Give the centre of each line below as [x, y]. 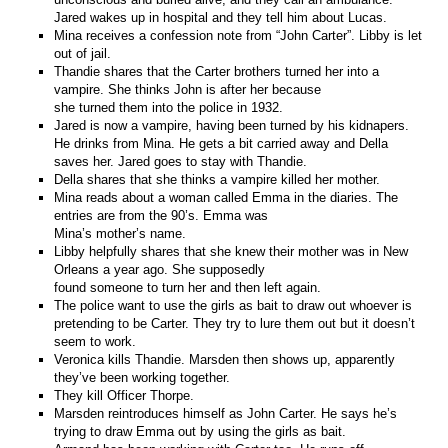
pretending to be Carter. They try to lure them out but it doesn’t [235, 323]
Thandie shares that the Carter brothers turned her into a [217, 71]
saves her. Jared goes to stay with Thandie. [181, 161]
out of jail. [83, 53]
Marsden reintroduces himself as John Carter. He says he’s [226, 413]
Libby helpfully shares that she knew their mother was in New [231, 251]
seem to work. [95, 341]
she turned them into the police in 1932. [169, 107]
